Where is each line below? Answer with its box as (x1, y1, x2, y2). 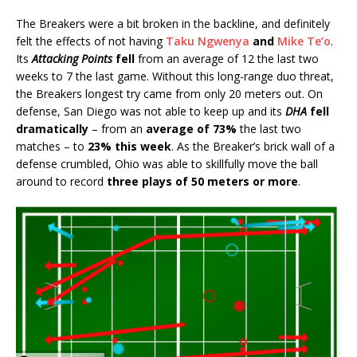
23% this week (88, 138, 171, 154)
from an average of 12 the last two (135, 50, 319, 66)
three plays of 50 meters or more (107, 173, 298, 189)
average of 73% (146, 120, 237, 136)
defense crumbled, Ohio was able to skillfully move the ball (16, 155, 318, 171)
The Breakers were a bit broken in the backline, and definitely (16, 15, 330, 31)
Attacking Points (32, 50, 112, 66)
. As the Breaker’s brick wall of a (171, 138, 335, 154)
